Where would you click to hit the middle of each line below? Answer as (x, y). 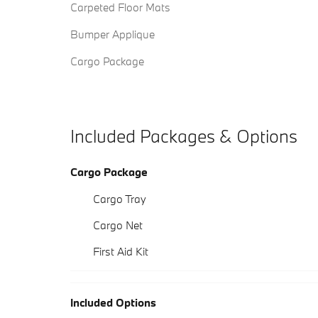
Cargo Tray (120, 199)
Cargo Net (118, 225)
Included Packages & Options (184, 136)
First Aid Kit (121, 252)
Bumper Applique (113, 34)
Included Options (113, 303)
